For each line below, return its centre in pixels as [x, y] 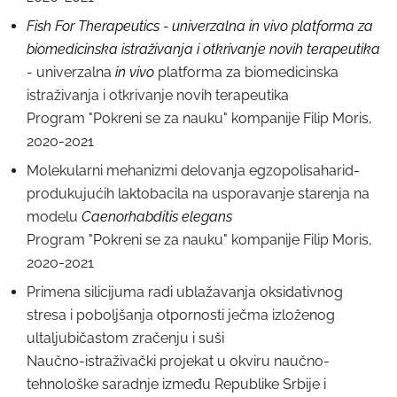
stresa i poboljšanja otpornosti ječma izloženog [181, 315]
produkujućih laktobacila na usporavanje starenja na [198, 194]
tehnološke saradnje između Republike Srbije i [176, 384]
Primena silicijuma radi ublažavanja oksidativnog [185, 292]
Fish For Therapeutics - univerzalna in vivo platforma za [200, 26]
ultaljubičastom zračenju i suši [125, 338]
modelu [54, 217]
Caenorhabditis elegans [157, 217]
